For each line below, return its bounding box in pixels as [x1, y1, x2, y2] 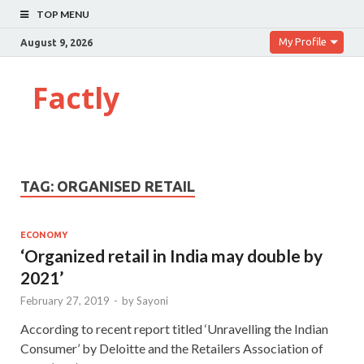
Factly [32, 78, 119, 118]
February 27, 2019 [20, 293, 110, 307]
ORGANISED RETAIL [57, 178, 195, 194]
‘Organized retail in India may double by [20, 245, 323, 266]
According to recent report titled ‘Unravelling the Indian [20, 320, 328, 336]
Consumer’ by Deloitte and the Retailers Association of [20, 340, 323, 356]
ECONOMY [20, 229, 67, 240]
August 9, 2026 [20, 37, 93, 48]
